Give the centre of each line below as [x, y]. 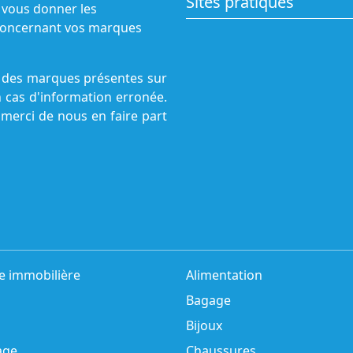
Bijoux [204, 325]
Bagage [208, 300]
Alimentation [224, 275]
